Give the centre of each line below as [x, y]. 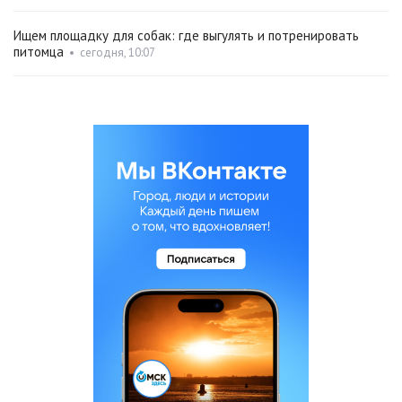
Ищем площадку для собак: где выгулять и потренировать [186, 36]
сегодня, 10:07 [118, 53]
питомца [39, 52]
